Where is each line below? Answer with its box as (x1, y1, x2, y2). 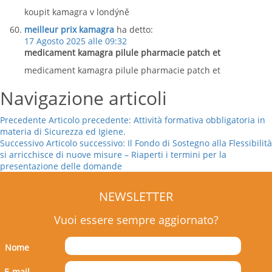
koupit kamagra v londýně (24, 6, 129, 18)
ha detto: (117, 24, 153, 35)
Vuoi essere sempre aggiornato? (53, 212, 219, 227)
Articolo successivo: (46, 137, 125, 149)
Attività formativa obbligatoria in (134, 114, 265, 126)
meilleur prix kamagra (24, 24, 114, 35)
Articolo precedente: (49, 114, 131, 126)
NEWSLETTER (99, 188, 173, 205)
